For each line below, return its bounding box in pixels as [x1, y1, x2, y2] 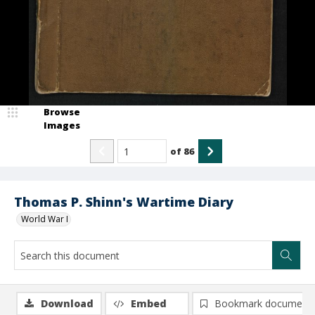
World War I [21, 213, 68, 225]
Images [44, 119, 80, 131]
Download [41, 297, 94, 310]
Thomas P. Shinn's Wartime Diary [14, 193, 233, 210]
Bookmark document [214, 297, 311, 310]
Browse [44, 105, 80, 118]
